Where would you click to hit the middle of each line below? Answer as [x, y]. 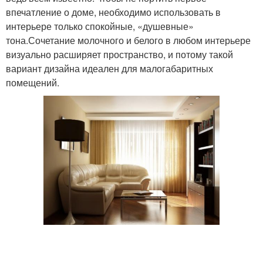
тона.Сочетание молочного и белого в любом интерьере [128, 41]
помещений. [33, 83]
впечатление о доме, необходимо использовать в [113, 12]
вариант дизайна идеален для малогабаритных [109, 69]
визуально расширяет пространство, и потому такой [119, 55]
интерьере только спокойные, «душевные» [100, 26]
